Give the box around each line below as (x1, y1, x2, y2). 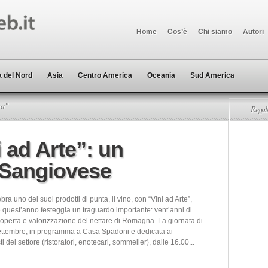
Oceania (147, 71, 175, 80)
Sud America (190, 71, 234, 80)
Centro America (78, 71, 132, 80)
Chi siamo (198, 28, 232, 36)
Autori (243, 28, 264, 36)
